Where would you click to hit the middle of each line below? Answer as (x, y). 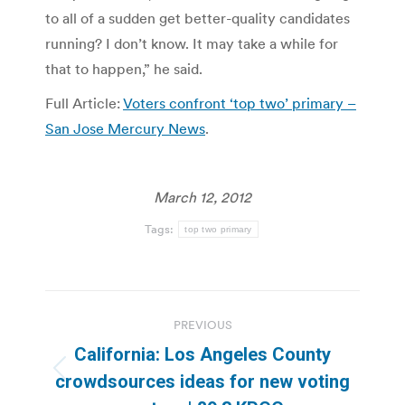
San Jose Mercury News (125, 128)
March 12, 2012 (202, 197)
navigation (118, 348)
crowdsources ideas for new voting (202, 381)
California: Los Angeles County (202, 354)
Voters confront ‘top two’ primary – (240, 103)
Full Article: (84, 103)
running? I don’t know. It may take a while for (192, 43)
